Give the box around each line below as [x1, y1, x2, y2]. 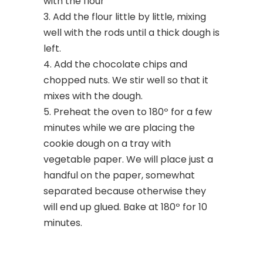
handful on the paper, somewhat [43, 168, 195, 182]
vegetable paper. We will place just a [43, 153, 213, 166]
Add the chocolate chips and [54, 58, 187, 71]
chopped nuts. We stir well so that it [43, 73, 208, 87]
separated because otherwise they [43, 184, 206, 198]
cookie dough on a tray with [43, 137, 171, 150]
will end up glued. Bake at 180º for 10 [43, 200, 207, 214]
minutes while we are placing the [43, 121, 195, 134]
